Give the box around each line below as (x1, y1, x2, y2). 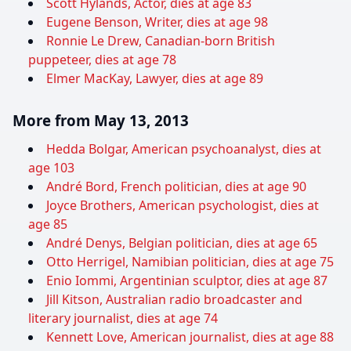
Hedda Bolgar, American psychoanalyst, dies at (46, 140, 321, 158)
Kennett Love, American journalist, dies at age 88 (46, 328, 334, 346)
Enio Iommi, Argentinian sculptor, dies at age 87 (46, 272, 327, 290)
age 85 (28, 215, 67, 233)
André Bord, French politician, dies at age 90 (46, 178, 306, 196)
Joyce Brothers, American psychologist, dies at (46, 197, 319, 215)
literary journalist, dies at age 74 (28, 309, 218, 327)
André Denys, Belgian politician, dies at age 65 (46, 234, 317, 252)
